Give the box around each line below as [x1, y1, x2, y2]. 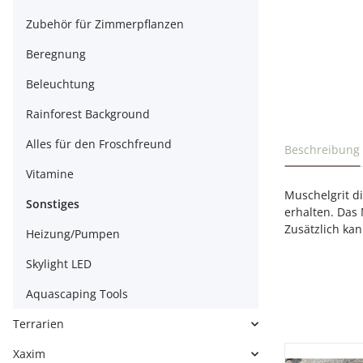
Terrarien [13, 316, 64, 331]
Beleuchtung [26, 76, 95, 92]
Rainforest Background [26, 106, 150, 122]
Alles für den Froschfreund [26, 136, 172, 152]
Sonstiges [26, 196, 79, 211]
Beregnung [26, 46, 86, 62]
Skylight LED [26, 256, 92, 271]
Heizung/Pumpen [26, 226, 120, 241]
